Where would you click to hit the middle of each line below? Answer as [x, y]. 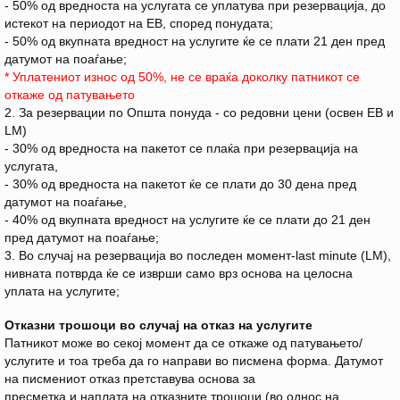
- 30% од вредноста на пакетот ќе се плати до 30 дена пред [180, 184]
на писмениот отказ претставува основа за [132, 379]
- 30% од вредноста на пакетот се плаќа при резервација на [181, 149]
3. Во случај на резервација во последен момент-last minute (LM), [198, 256]
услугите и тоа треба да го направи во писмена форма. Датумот [194, 361]
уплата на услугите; [62, 292]
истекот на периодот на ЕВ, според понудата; [139, 24]
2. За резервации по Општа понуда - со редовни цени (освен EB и [199, 113]
